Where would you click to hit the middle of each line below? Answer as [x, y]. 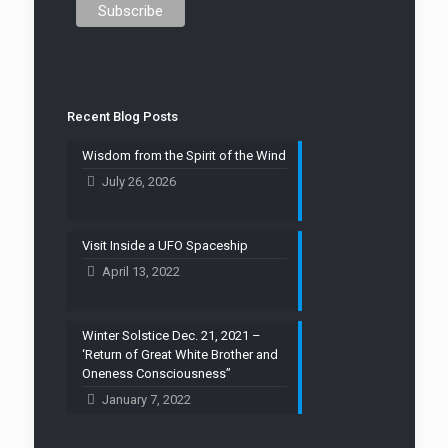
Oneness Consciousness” [156, 373]
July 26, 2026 [138, 181]
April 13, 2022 [140, 271]
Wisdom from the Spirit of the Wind [183, 155]
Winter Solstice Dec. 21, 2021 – [171, 335]
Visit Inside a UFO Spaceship [164, 245]
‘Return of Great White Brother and [179, 354]
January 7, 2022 [146, 399]
